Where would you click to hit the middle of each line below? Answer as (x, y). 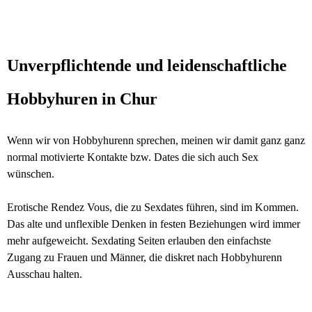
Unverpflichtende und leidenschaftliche (147, 65)
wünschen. (31, 174)
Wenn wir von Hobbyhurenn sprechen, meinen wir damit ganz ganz (156, 140)
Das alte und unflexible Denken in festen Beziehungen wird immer (154, 224)
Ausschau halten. (45, 274)
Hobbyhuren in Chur (82, 99)
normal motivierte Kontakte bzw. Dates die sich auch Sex (133, 157)
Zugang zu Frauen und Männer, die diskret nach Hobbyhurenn (145, 257)
